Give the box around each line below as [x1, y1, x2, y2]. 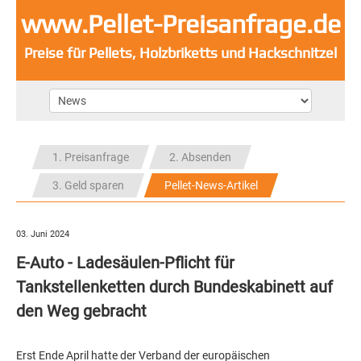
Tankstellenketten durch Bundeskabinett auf [16, 277, 333, 297]
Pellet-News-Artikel [164, 179, 258, 192]
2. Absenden [169, 151, 231, 164]
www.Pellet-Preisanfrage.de [20, 9, 341, 39]
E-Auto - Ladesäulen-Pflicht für [16, 253, 234, 272]
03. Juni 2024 [16, 229, 69, 239]
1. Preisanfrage [52, 151, 129, 164]
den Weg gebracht [16, 301, 147, 321]
